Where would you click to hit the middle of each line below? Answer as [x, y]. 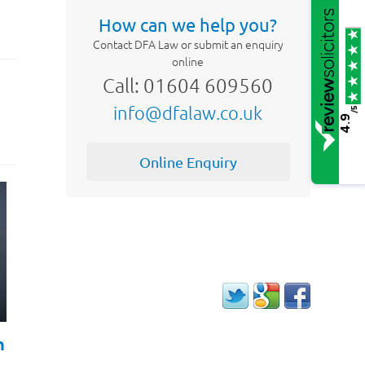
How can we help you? [188, 24]
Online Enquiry [188, 162]
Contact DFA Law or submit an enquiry [188, 44]
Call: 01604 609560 [188, 85]
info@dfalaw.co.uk [188, 112]
